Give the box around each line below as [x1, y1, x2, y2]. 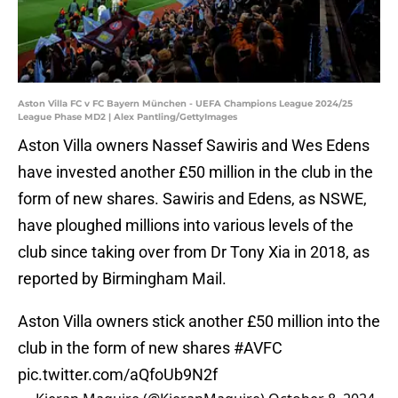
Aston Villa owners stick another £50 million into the [18, 312, 380, 331]
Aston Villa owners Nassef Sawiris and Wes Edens [18, 136, 370, 155]
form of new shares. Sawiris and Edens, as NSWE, [18, 189, 367, 209]
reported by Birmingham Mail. [18, 269, 227, 289]
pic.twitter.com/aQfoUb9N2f [18, 365, 218, 385]
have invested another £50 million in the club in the [18, 163, 373, 182]
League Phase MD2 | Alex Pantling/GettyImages [18, 111, 237, 123]
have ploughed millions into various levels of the [18, 216, 354, 235]
